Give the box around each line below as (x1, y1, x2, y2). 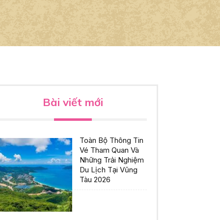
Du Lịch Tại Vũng (80, 165, 137, 175)
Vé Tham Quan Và (80, 145, 139, 155)
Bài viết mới (42, 95, 103, 110)
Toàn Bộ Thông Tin (80, 136, 143, 145)
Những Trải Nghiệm (80, 155, 144, 165)
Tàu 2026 (80, 175, 110, 185)
